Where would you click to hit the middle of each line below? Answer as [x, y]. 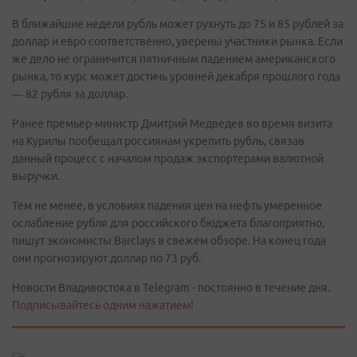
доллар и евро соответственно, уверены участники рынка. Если [177, 41]
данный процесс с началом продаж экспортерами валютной [168, 159]
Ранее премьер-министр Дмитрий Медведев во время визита [172, 124]
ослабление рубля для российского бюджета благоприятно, [168, 223]
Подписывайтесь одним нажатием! [103, 305]
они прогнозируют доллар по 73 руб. [106, 258]
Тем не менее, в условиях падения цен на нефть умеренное [167, 206]
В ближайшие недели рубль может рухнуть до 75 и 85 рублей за [178, 24]
